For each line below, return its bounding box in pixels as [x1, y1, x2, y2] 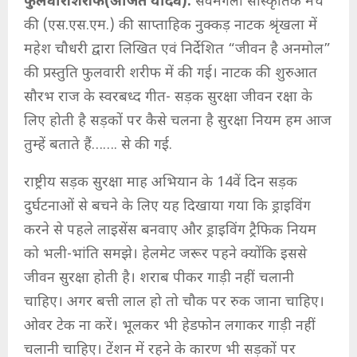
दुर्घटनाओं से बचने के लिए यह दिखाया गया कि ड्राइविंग [24, 198, 311, 216]
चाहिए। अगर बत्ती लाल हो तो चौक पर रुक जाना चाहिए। [24, 293, 324, 312]
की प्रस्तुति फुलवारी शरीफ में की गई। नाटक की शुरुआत [24, 65, 317, 83]
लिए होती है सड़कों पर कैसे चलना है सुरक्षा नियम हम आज [24, 112, 331, 131]
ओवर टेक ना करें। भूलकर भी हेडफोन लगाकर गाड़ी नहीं [24, 317, 316, 335]
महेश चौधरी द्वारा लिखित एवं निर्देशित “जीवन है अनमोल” [24, 41, 331, 59]
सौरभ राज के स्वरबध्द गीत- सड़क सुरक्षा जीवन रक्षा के [24, 88, 312, 107]
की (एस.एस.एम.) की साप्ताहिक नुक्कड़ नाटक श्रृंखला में [24, 17, 317, 35]
